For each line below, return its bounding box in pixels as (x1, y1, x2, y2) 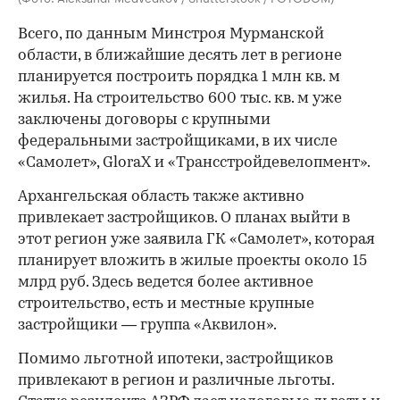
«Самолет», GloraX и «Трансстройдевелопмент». (18, 155, 371, 171)
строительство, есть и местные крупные (18, 296, 314, 312)
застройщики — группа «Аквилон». (18, 318, 277, 334)
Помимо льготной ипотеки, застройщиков (18, 352, 333, 368)
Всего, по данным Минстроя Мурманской (18, 27, 324, 43)
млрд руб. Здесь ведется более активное (18, 275, 313, 291)
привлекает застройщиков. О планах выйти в (18, 211, 350, 227)
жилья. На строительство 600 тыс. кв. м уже (18, 91, 342, 107)
